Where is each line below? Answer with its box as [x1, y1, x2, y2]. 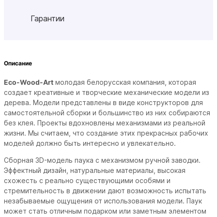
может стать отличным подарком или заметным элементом [4, 207, 206, 216]
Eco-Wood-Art [4, 78, 53, 87]
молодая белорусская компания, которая [53, 78, 196, 87]
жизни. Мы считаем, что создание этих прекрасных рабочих [4, 129, 208, 138]
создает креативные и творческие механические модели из [4, 88, 209, 97]
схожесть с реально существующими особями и [4, 176, 170, 185]
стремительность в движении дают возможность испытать [4, 186, 206, 195]
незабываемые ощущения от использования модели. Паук [4, 197, 202, 205]
